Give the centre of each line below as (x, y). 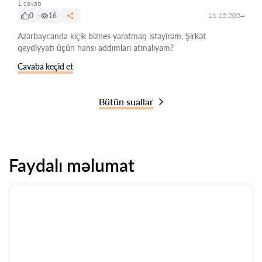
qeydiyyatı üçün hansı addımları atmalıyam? (96, 48)
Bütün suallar (126, 101)
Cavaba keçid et (45, 66)
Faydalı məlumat (72, 165)
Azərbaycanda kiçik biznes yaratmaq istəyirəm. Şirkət (112, 36)
